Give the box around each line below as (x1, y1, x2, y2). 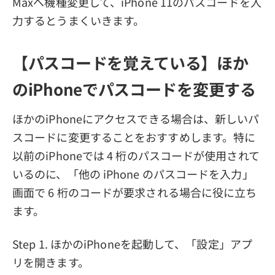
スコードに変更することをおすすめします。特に (12, 128, 256, 145)
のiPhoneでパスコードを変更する (12, 77, 256, 101)
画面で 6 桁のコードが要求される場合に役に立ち (12, 184, 257, 200)
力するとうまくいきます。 (12, 12, 145, 28)
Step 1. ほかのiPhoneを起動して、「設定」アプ (12, 235, 252, 252)
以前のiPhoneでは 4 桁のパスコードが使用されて (12, 147, 260, 163)
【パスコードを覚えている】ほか (12, 51, 249, 74)
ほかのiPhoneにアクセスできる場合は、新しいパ (12, 110, 260, 126)
